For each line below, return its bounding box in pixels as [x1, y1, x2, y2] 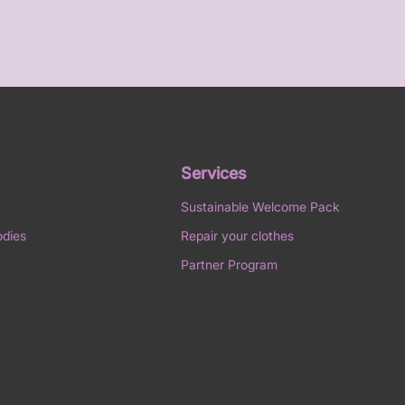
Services [180, 163, 247, 183]
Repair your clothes [180, 227, 294, 243]
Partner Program [180, 256, 278, 272]
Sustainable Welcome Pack [180, 198, 340, 214]
